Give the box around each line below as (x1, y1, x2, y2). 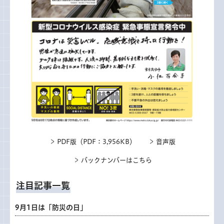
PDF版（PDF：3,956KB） (57, 138, 136, 145)
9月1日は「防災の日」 (15, 204, 87, 211)
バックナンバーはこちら (80, 157, 152, 164)
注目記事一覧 (16, 181, 70, 190)
